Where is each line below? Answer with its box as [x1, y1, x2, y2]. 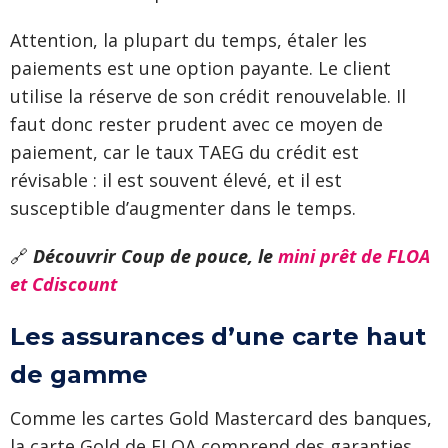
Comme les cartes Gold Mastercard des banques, [10, 406, 432, 430]
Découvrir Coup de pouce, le [33, 244, 278, 268]
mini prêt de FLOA [278, 244, 430, 268]
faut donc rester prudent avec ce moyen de [10, 112, 383, 136]
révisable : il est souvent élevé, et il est [10, 168, 342, 192]
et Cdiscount [10, 272, 117, 296]
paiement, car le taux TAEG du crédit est [10, 140, 359, 164]
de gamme [10, 360, 148, 389]
